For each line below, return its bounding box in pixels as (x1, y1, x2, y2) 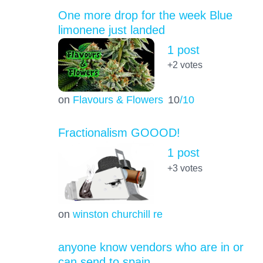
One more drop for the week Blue (58, 8, 232, 22)
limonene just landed (58, 23, 165, 36)
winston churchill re (72, 208, 163, 221)
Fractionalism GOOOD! (58, 126, 180, 140)
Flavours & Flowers (72, 93, 163, 106)
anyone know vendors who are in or (58, 241, 244, 254)
